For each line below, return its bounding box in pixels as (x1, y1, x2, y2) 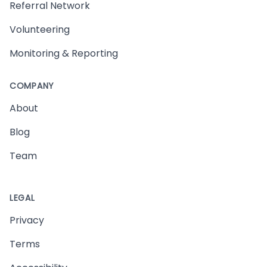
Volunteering (10, 23, 70, 36)
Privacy (10, 213, 44, 227)
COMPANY (10, 80, 54, 92)
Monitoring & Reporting (10, 46, 118, 60)
